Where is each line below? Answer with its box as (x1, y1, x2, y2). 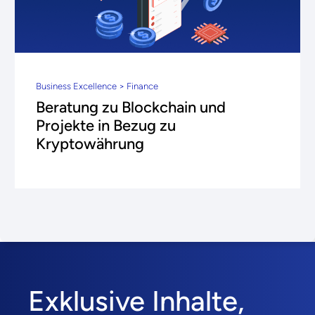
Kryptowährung (36, 134, 144, 154)
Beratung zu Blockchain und (36, 98, 226, 117)
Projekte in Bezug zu (36, 116, 176, 136)
